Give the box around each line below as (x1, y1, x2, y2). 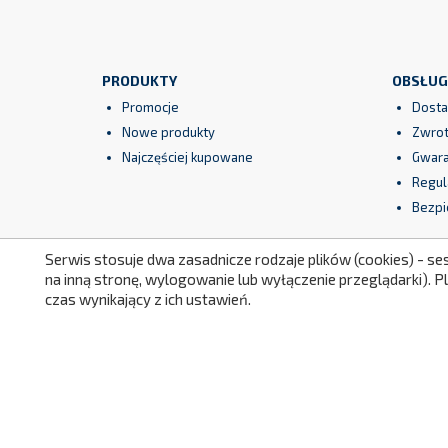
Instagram (231, 298, 291, 315)
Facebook (119, 298, 177, 315)
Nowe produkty (122, 123, 215, 140)
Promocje (122, 98, 179, 115)
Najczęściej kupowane (122, 148, 253, 165)
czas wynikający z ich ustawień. (45, 290, 251, 308)
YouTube (175, 298, 224, 315)
